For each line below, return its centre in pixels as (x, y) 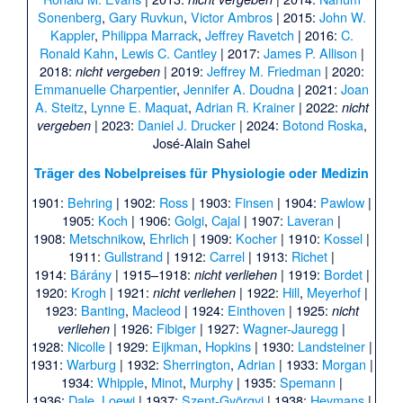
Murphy (211, 381)
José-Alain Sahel (201, 143)
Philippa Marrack (149, 35)
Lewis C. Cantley (169, 53)
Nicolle (86, 345)
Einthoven (256, 309)
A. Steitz (59, 107)
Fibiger (176, 327)
